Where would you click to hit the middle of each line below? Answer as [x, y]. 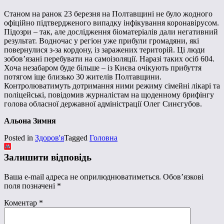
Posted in [19, 138]
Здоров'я [49, 138]
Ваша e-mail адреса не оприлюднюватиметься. [82, 176]
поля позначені [30, 185]
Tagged [77, 138]
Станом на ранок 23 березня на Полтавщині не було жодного [108, 14]
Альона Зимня [30, 121]
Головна [103, 138]
